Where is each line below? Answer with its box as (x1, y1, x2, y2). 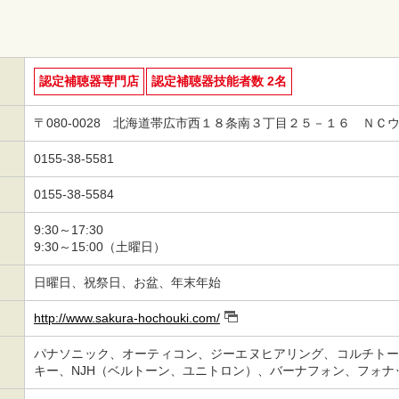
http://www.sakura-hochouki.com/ (34, 311, 220, 324)
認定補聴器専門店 (39, 74, 139, 87)
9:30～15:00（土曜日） (34, 240, 166, 253)
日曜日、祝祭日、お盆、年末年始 (34, 275, 221, 289)
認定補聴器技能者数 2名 (151, 74, 287, 87)
